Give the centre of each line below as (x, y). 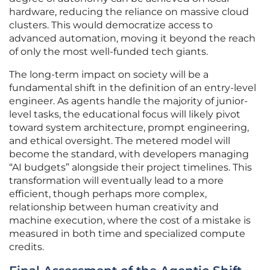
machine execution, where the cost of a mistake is (130, 221)
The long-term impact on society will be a (109, 75)
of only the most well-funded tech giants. (108, 52)
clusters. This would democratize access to (111, 25)
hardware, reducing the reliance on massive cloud (129, 12)
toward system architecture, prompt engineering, (129, 128)
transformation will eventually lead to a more (116, 181)
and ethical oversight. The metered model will (120, 141)
